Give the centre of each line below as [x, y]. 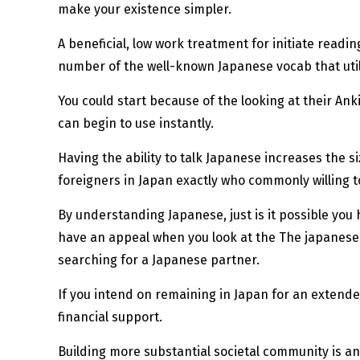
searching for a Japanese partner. [159, 260]
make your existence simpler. [145, 10]
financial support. [110, 317]
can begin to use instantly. [136, 124]
